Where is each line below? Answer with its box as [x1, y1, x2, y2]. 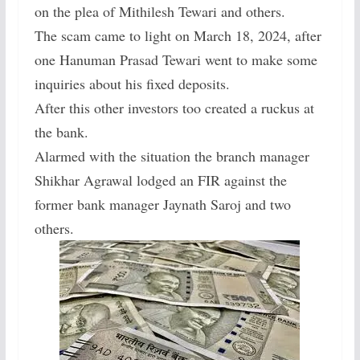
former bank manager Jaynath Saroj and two [34, 194, 291, 214]
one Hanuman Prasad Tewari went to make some [34, 50, 317, 69]
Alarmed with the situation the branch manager [34, 146, 309, 166]
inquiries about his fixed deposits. [34, 74, 230, 93]
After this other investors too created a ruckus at [34, 98, 314, 117]
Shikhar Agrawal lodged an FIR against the [34, 170, 287, 190]
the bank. [34, 122, 88, 141]
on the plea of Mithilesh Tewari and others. [34, 2, 285, 21]
